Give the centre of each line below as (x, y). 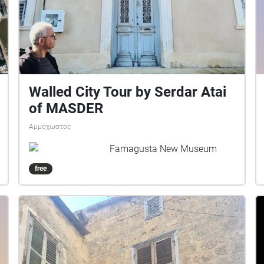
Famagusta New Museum (164, 148)
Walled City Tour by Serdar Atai (128, 92)
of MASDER (66, 109)
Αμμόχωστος (50, 127)
